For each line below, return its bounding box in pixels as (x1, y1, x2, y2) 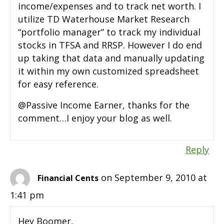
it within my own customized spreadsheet (18, 65, 199, 77)
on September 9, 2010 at (101, 171, 207, 184)
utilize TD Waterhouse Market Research (18, 13, 189, 25)
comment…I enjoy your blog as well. (18, 112, 172, 124)
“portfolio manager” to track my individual (18, 26, 200, 38)
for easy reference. (18, 78, 98, 90)
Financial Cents (37, 172, 98, 184)
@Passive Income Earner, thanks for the (18, 99, 189, 111)
